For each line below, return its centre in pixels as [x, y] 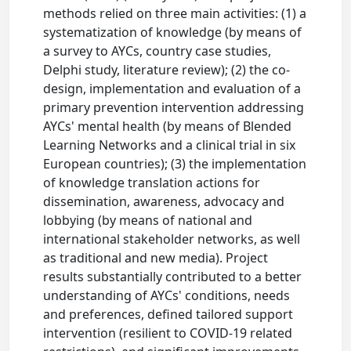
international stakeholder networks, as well [172, 239]
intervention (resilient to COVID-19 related [168, 333]
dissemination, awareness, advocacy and [164, 201]
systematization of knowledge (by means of [173, 32]
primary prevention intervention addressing [174, 107]
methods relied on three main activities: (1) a [175, 13]
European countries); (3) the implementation [175, 164]
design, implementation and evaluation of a [172, 89]
